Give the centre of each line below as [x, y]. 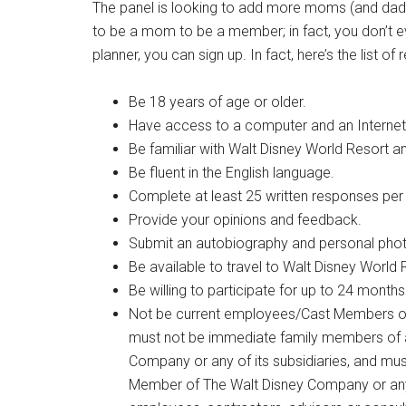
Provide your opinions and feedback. [245, 219]
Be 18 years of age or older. [217, 101]
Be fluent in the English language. [232, 172]
